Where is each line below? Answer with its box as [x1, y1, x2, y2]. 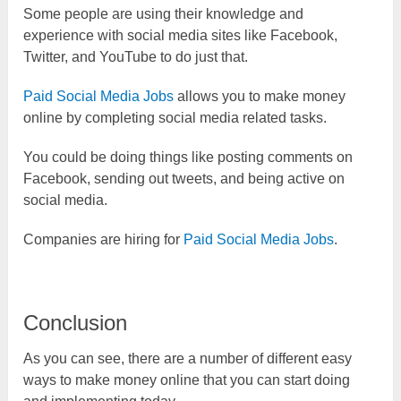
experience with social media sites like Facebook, [23, 27, 338, 43]
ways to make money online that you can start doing [23, 371, 351, 388]
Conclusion [23, 310, 128, 335]
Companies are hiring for [23, 231, 184, 247]
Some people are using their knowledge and [23, 5, 304, 21]
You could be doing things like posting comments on [23, 149, 354, 165]
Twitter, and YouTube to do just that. [23, 48, 249, 64]
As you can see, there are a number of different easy [23, 350, 353, 366]
